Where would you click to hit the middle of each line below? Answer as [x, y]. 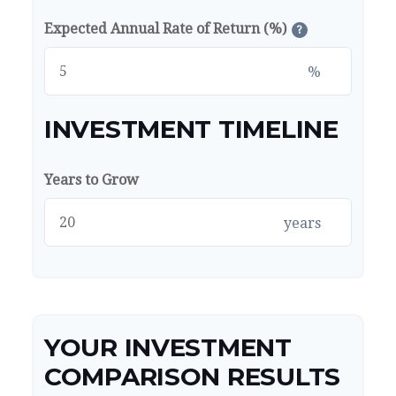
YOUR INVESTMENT [168, 348]
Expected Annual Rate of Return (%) [165, 29]
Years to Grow [91, 180]
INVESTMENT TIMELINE [191, 129]
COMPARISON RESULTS [192, 377]
